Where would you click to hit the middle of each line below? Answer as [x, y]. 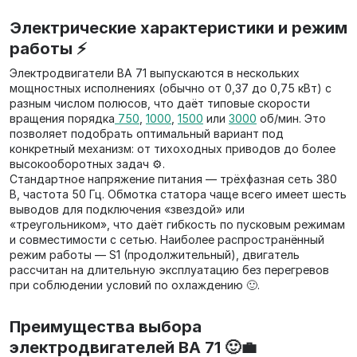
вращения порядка [62, 118]
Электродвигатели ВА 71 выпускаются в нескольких [155, 73]
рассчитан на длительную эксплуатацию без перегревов [169, 270]
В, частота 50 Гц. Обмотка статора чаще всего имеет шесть [178, 194]
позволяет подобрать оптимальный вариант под [147, 133]
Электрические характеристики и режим [178, 28]
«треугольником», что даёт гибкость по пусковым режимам [177, 224]
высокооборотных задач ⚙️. [87, 164]
